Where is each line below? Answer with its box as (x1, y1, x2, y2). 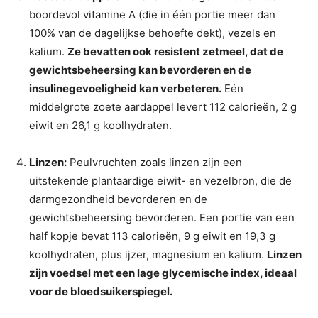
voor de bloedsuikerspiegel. (29, 284, 172, 298)
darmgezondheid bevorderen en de (29, 192, 207, 206)
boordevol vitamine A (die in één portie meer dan (29, 7, 275, 21)
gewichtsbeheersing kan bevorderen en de (29, 62, 251, 77)
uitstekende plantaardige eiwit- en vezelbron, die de (29, 173, 292, 187)
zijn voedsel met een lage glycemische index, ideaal (29, 265, 297, 280)
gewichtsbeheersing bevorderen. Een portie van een (29, 210, 295, 224)
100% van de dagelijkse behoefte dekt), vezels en (29, 26, 276, 40)
